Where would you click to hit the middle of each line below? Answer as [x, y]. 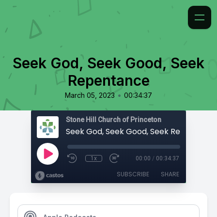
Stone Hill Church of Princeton [114, 120]
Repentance [108, 80]
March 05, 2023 [90, 95]
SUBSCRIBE [133, 174]
